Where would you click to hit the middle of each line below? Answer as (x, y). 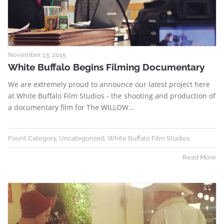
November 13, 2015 (37, 55)
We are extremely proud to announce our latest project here (109, 84)
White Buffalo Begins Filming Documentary (106, 67)
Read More (199, 157)
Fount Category (32, 138)
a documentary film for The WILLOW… (71, 107)
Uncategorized (82, 138)
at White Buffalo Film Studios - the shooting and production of (112, 96)
